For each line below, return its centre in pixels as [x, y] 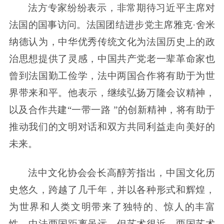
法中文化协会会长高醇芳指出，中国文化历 [122, 173]
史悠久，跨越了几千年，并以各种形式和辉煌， [112, 190]
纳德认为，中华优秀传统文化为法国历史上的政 [112, 42]
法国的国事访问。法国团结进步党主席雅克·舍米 [112, 25]
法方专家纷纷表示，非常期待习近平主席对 [122, 8]
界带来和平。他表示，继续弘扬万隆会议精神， [112, 93]
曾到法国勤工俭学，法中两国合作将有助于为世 [112, 76]
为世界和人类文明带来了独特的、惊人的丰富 [112, 207]
